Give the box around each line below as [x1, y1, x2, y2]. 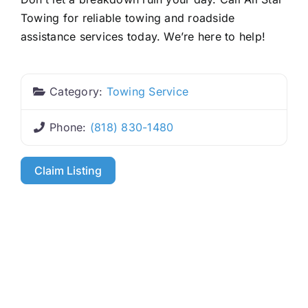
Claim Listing [34, 163, 102, 177]
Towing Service [106, 84, 189, 98]
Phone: [49, 120, 90, 134]
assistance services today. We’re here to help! [20, 29, 266, 43]
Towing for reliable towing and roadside [20, 10, 235, 25]
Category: [49, 84, 107, 98]
